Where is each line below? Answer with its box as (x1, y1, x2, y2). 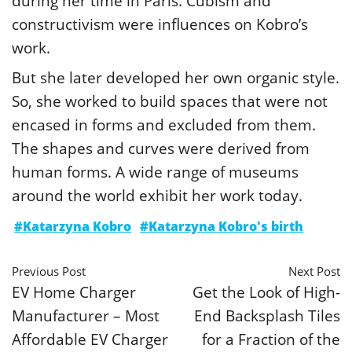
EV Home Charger (12, 280, 136, 302)
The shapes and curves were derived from (12, 137, 310, 159)
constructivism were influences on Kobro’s (12, 13, 308, 35)
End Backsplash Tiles (194, 304, 340, 326)
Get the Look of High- (192, 280, 340, 302)
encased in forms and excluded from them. (12, 114, 316, 135)
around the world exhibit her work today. (12, 185, 302, 206)
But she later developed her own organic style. (12, 67, 339, 88)
